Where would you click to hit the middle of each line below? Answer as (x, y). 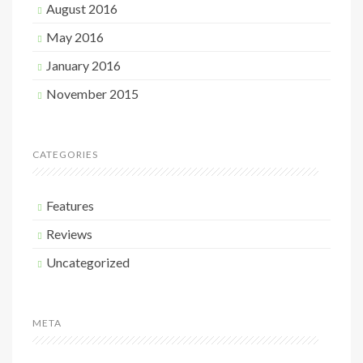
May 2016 (75, 37)
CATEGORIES (65, 154)
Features (70, 205)
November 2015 (92, 94)
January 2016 (83, 65)
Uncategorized (88, 262)
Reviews (69, 234)
